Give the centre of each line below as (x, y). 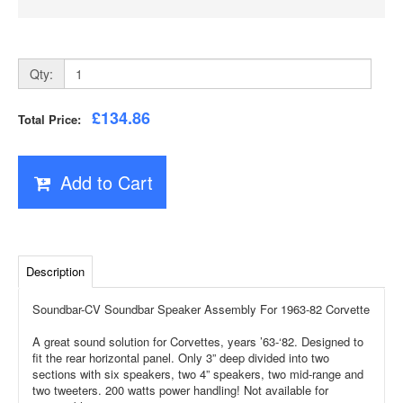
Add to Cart (106, 183)
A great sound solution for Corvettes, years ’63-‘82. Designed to (198, 342)
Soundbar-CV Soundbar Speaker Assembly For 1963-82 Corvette (201, 309)
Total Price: (55, 120)
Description (55, 272)
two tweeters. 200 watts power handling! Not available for (180, 390)
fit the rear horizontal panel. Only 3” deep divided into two (181, 358)
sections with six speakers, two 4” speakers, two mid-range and (198, 374)
